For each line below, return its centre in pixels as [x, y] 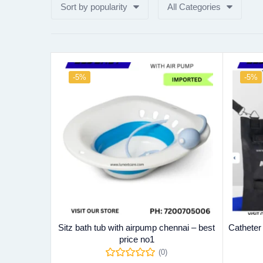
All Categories [194, 7]
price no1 [136, 239]
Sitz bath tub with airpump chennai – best [137, 227]
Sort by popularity [94, 7]
